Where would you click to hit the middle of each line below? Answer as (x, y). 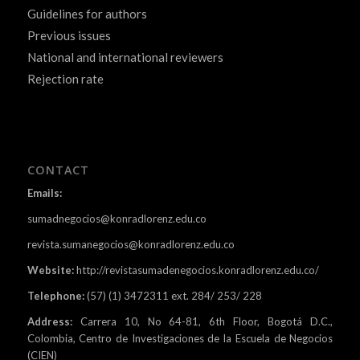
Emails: (44, 192)
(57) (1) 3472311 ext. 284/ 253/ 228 (173, 296)
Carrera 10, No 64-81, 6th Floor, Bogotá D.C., (202, 322)
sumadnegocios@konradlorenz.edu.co (117, 218)
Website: (50, 270)
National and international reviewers (125, 57)
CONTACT (58, 170)
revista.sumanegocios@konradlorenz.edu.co (131, 244)
